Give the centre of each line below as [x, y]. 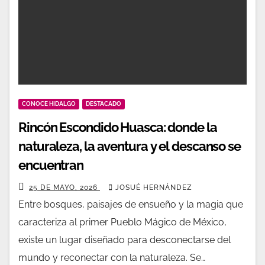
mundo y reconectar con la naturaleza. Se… [112, 258]
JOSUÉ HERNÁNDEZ [154, 188]
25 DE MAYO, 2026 [64, 188]
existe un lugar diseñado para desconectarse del [125, 240]
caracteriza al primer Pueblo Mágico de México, [122, 222]
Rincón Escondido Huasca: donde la [118, 127]
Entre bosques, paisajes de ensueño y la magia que [131, 204]
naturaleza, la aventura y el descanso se [130, 146]
